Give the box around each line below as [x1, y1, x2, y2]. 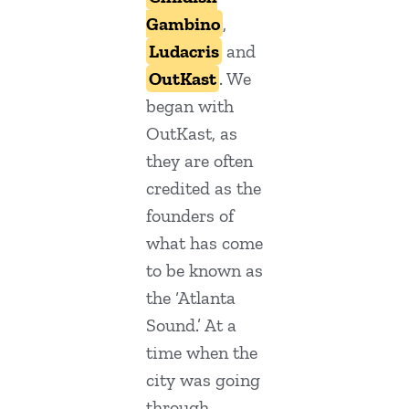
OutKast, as [146, 122, 237, 145]
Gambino [146, 13, 220, 36]
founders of [146, 204, 234, 227]
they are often [146, 150, 253, 173]
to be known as [146, 259, 263, 282]
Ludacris [149, 40, 219, 63]
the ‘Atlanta [146, 287, 236, 309]
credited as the [146, 177, 261, 200]
